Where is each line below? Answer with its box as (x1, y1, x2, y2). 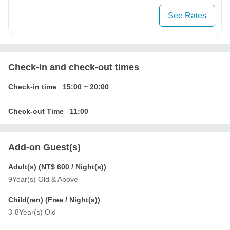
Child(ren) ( (8, 196, 48, 204)
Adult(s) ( (8, 163, 41, 171)
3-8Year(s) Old (8, 208, 56, 217)
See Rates (168, 11, 206, 21)
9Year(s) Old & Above (8, 175, 78, 184)
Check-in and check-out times (8, 62, 139, 73)
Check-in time (8, 83, 56, 91)
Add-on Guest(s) (8, 142, 81, 153)
